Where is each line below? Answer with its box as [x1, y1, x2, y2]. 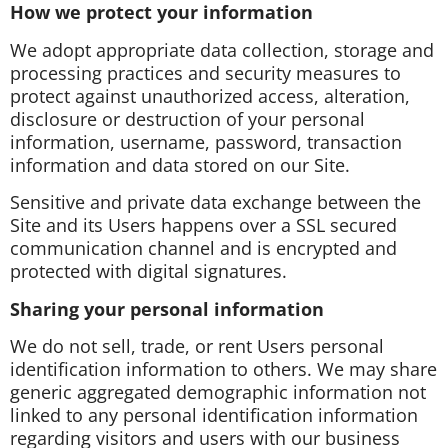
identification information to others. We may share [10, 356, 437, 381]
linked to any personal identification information [10, 402, 418, 427]
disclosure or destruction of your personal [10, 106, 365, 131]
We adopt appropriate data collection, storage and [10, 37, 434, 62]
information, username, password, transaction [10, 129, 402, 154]
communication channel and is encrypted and [10, 236, 397, 261]
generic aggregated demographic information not [10, 379, 426, 404]
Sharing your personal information [10, 296, 324, 321]
